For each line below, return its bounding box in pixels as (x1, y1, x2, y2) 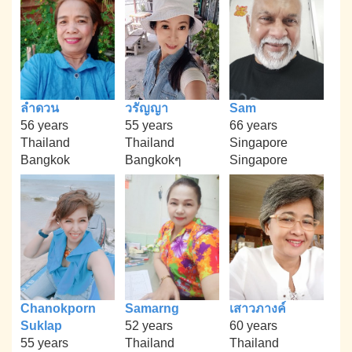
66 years (229, 119, 277, 133)
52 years (124, 318, 173, 332)
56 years (20, 119, 69, 133)
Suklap (20, 318, 63, 332)
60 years (229, 318, 277, 332)
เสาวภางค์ (229, 301, 286, 315)
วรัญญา (124, 101, 168, 115)
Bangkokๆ (124, 153, 181, 167)
